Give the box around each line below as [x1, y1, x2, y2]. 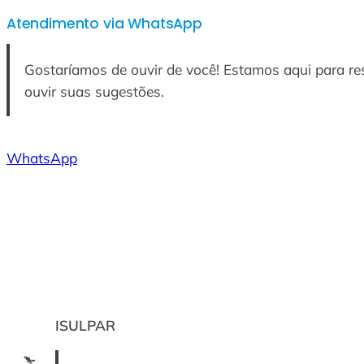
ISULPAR [55, 317, 115, 335]
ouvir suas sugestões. [24, 82, 164, 100]
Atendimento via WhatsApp [6, 14, 202, 33]
